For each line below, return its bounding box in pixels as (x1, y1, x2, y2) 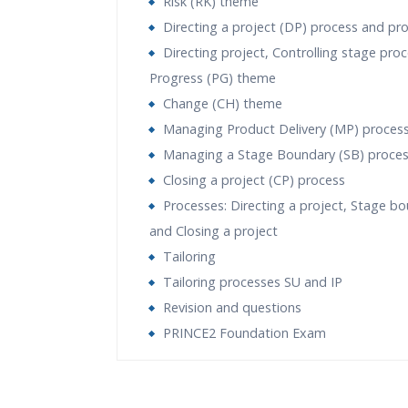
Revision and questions (163, 299, 301, 316)
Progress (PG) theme (149, 69, 276, 87)
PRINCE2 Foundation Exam (163, 324, 326, 342)
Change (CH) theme (163, 95, 282, 112)
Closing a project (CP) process (163, 171, 345, 189)
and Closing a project (149, 222, 278, 240)
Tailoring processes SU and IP (163, 273, 342, 291)
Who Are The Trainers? (142, 367, 281, 383)
